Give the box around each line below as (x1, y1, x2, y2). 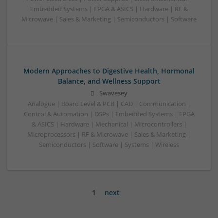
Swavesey (99, 89, 127, 97)
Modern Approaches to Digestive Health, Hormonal (23, 66, 195, 75)
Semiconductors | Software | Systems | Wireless (39, 140, 179, 149)
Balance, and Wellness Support (57, 76, 161, 86)
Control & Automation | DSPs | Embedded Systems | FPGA (23, 109, 195, 118)
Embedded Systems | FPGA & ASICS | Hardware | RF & (30, 4, 188, 13)
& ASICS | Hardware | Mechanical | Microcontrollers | (31, 120, 187, 128)
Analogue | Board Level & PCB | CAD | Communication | (27, 99, 191, 108)
